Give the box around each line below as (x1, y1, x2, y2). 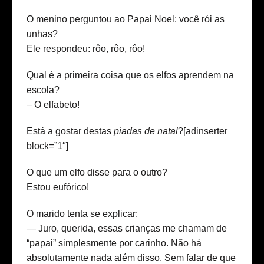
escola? (27, 84, 60, 95)
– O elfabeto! (27, 99, 80, 110)
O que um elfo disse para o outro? (27, 167, 167, 177)
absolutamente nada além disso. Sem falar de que (27, 252, 236, 263)
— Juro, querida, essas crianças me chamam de (27, 223, 227, 233)
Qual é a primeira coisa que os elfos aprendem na (27, 70, 234, 80)
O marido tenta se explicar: (27, 208, 138, 219)
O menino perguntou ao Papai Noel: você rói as (27, 14, 225, 24)
